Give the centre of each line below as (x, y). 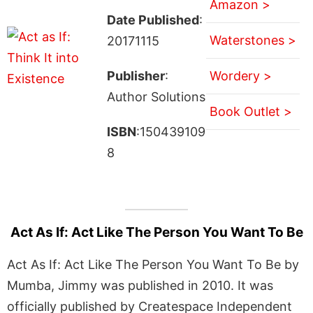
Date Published (153, 20)
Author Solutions (156, 96)
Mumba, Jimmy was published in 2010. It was (140, 285)
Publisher (136, 75)
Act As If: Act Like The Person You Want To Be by (153, 264)
